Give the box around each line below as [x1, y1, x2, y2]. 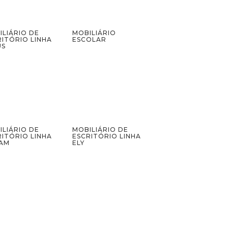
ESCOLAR [72, 35, 107, 43]
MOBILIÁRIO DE [72, 125, 129, 133]
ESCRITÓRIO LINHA [72, 132, 141, 140]
